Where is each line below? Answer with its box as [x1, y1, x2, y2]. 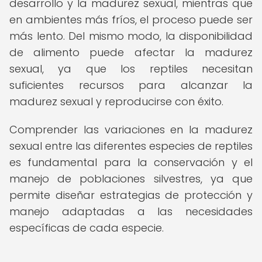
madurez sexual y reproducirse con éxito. [9, 94, 223, 109]
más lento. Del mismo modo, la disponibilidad [9, 29, 253, 43]
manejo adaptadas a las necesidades [9, 204, 253, 219]
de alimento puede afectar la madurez [9, 45, 253, 60]
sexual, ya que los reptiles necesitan [9, 61, 253, 76]
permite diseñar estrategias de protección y [9, 188, 253, 202]
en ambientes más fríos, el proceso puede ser [9, 12, 253, 27]
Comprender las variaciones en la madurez [9, 122, 253, 137]
